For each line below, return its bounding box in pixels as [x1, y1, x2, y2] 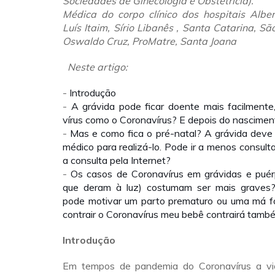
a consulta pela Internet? [63, 154, 171, 166]
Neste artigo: [65, 61, 128, 73]
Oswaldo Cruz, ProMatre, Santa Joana [63, 35, 236, 47]
